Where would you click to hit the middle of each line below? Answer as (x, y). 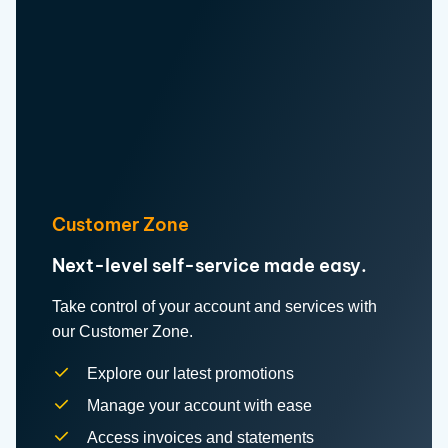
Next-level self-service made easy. (209, 223)
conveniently (132, 420)
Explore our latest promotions (190, 331)
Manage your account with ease (199, 363)
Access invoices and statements (200, 395)
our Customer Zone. (122, 289)
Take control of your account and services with (214, 264)
